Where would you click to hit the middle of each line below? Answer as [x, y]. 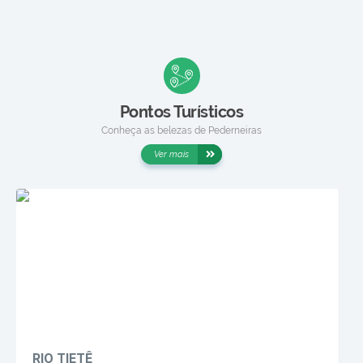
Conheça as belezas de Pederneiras [181, 130]
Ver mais [171, 154]
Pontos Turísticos [181, 111]
